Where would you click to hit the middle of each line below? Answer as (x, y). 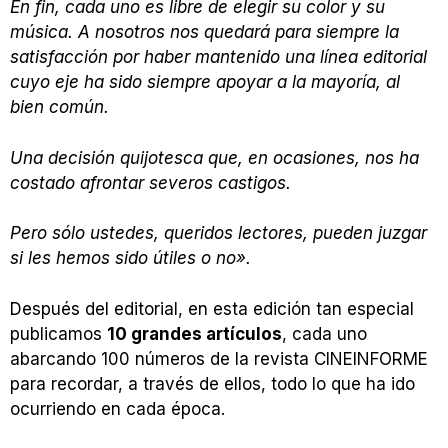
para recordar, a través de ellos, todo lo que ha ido (212, 383)
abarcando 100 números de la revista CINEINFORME (219, 358)
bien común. (59, 107)
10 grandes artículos (194, 333)
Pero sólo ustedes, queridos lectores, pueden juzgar (218, 233)
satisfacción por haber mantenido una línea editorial (218, 57)
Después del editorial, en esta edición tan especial (212, 308)
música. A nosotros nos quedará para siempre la (204, 32)
